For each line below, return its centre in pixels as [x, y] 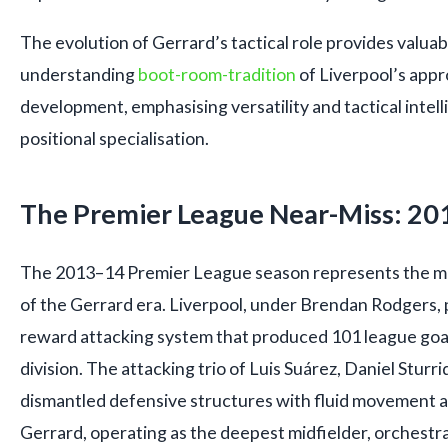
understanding [79, 74]
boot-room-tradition [217, 74]
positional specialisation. [114, 138]
